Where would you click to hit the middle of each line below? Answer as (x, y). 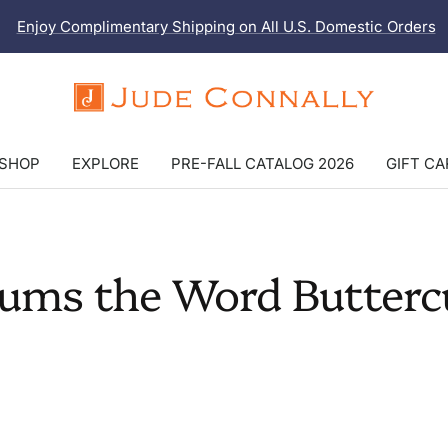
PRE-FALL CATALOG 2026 (262, 163)
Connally (107, 124)
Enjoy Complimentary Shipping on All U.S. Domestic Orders (226, 26)
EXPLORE (105, 163)
